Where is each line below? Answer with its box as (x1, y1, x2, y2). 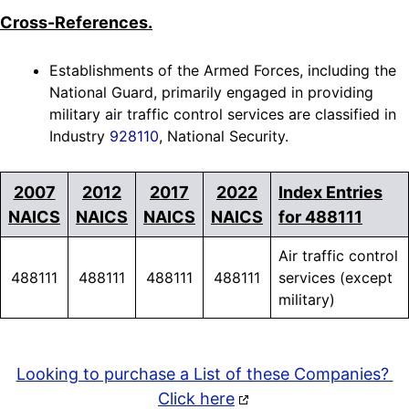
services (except (278, 268, 393, 288)
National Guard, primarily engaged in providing (49, 83, 373, 102)
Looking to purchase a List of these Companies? (16, 364, 393, 384)
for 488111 (278, 207, 362, 227)
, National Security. (159, 127, 288, 146)
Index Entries (278, 183, 383, 203)
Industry (49, 127, 110, 146)
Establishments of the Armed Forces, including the (49, 61, 396, 80)
